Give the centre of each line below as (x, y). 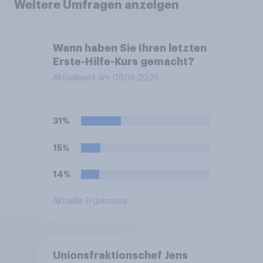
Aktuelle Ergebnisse (90, 202)
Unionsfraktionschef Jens (120, 256)
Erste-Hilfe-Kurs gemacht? (123, 62)
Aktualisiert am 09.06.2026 (106, 78)
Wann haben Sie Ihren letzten (129, 48)
